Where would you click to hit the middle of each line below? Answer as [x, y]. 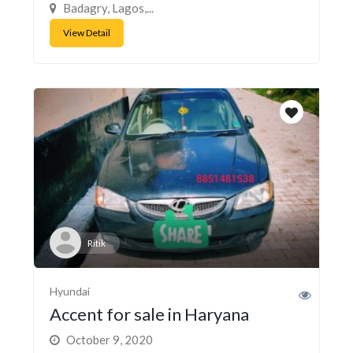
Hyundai [70, 291]
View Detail [87, 33]
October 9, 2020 [108, 339]
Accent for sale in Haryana [149, 314]
